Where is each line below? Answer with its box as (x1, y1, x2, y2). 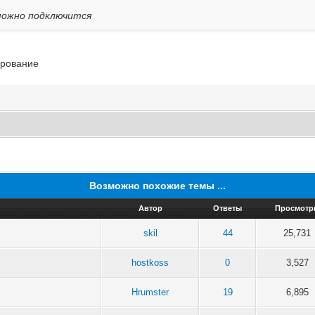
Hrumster (131, 286, 169, 297)
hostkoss (131, 257, 169, 268)
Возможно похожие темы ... (89, 179, 226, 191)
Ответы (213, 203, 243, 212)
